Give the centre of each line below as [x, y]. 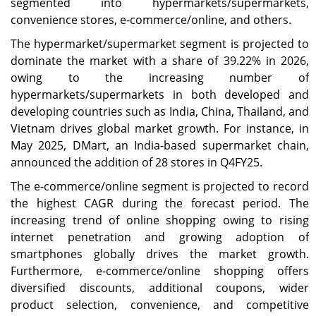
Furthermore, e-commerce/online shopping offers [160, 271]
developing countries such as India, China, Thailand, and [160, 111]
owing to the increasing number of [160, 77]
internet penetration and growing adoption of [160, 237]
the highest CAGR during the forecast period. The [160, 203]
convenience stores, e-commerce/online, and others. [151, 19]
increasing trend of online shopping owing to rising [160, 220]
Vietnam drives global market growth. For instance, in [160, 128]
